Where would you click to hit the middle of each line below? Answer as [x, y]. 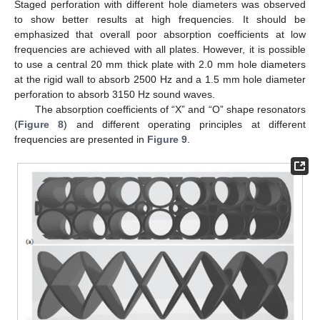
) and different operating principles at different [185, 124]
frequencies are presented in [81, 139]
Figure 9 [167, 139]
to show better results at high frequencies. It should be [160, 19]
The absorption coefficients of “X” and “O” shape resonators [170, 109]
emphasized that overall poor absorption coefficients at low [160, 34]
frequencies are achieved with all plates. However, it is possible [160, 49]
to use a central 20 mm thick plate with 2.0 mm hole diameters [160, 64]
